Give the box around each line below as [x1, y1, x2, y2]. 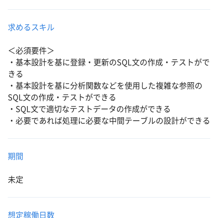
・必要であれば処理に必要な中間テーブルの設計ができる [8, 117, 210, 125]
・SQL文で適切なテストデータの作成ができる [8, 105, 171, 113]
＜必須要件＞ [8, 47, 54, 54]
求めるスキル [8, 23, 54, 31]
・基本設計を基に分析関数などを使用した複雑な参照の [8, 82, 202, 90]
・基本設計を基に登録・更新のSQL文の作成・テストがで [8, 58, 210, 66]
